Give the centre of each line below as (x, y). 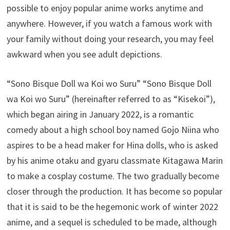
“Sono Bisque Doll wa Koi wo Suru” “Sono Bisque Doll (109, 84)
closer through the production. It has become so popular (115, 191)
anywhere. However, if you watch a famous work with (110, 24)
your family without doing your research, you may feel (110, 39)
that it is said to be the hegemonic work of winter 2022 (113, 207)
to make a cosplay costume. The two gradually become (113, 176)
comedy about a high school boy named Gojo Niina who (113, 130)
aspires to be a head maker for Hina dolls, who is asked (113, 145)
